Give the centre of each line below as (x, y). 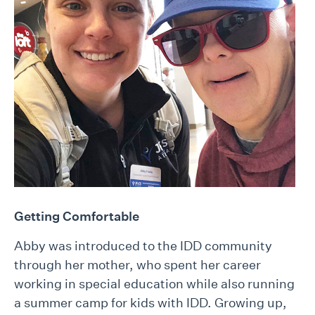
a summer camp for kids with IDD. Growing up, (150, 303)
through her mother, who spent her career (137, 265)
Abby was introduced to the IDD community (143, 246)
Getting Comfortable (77, 217)
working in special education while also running (154, 284)
